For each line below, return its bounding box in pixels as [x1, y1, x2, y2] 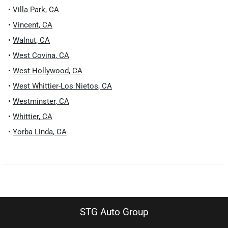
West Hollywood [13, 66, 69, 75]
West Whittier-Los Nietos [13, 81, 98, 91]
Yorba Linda [13, 127, 53, 136]
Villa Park [13, 5, 45, 14]
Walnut [13, 36, 36, 45]
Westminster [13, 97, 55, 106]
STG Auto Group [79, 206, 149, 218]
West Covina [13, 51, 55, 60]
